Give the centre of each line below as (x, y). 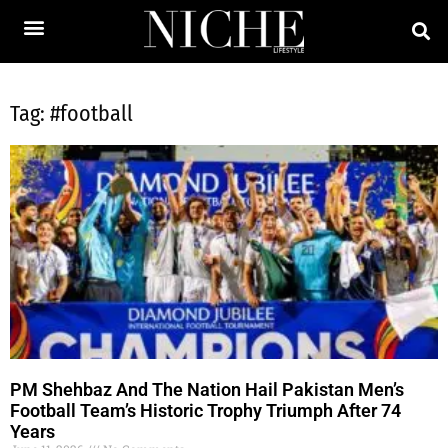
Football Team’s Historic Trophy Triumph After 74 (205, 410)
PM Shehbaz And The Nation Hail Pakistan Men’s (207, 389)
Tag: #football (71, 113)
